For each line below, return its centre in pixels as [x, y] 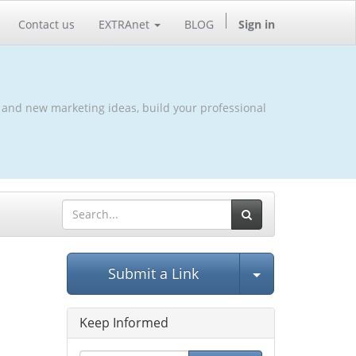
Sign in [257, 24]
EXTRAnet [124, 24]
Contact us [46, 24]
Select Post [297, 273]
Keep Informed [124, 323]
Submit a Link [153, 273]
